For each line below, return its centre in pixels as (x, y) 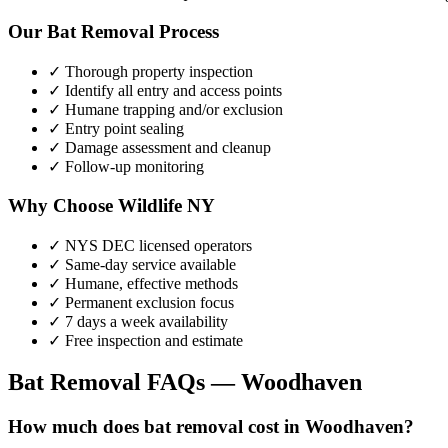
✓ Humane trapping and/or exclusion (165, 110)
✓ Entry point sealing (116, 129)
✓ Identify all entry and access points (165, 91)
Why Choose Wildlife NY (111, 205)
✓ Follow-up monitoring (126, 167)
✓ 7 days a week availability (138, 321)
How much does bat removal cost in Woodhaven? (211, 427)
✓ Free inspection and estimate (145, 340)
